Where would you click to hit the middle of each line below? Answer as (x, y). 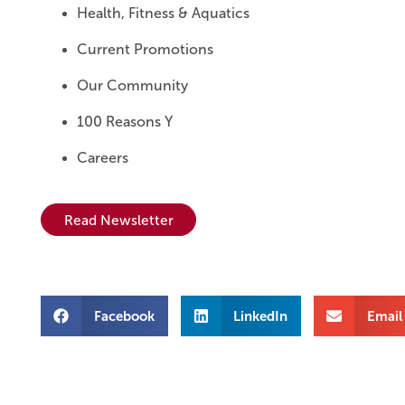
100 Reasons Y (125, 122)
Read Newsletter (118, 220)
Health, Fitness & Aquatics (163, 14)
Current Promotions (145, 50)
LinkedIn (260, 316)
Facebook (124, 316)
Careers (103, 158)
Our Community (132, 86)
